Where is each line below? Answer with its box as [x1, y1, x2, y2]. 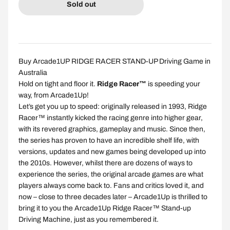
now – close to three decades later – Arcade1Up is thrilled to [18, 193, 207, 201]
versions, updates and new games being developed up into [18, 148, 206, 156]
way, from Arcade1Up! [18, 91, 89, 100]
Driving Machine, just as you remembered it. [18, 216, 159, 224]
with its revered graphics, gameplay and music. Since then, [18, 125, 205, 133]
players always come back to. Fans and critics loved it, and [18, 182, 204, 190]
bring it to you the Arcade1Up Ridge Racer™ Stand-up [18, 204, 191, 213]
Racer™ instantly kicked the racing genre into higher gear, [18, 114, 203, 122]
